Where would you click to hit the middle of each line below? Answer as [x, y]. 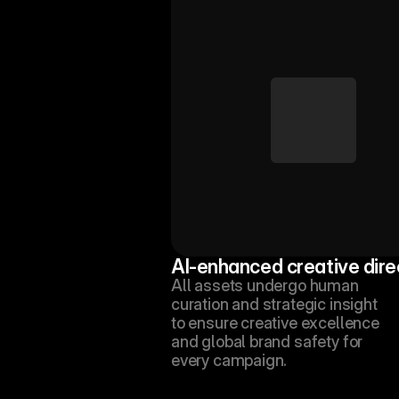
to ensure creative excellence [275, 323]
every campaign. [229, 360]
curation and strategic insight [274, 304]
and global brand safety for [267, 342]
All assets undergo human [265, 285]
